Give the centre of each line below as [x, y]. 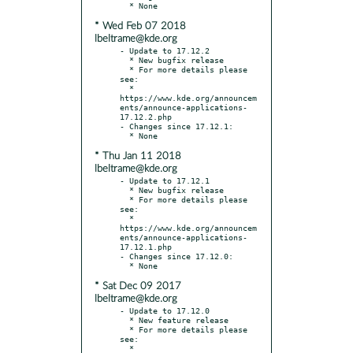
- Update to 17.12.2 [165, 50]
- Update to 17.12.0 [165, 310]
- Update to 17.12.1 [165, 180]
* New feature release [124, 320]
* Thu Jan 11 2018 [138, 156]
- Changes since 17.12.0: [176, 256]
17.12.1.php [146, 246]
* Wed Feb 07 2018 [140, 26]
